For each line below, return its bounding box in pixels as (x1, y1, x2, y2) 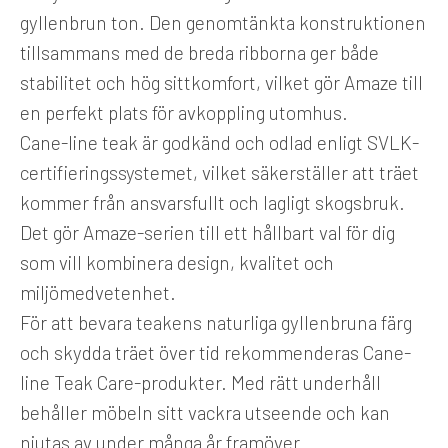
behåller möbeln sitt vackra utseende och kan (20, 400, 390, 424)
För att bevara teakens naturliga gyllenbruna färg (20, 310, 412, 334)
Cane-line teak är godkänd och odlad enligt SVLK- (20, 130, 419, 154)
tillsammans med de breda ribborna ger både (20, 40, 379, 64)
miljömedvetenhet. (20, 280, 176, 304)
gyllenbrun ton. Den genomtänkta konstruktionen (20, 10, 426, 34)
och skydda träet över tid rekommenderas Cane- (20, 340, 411, 364)
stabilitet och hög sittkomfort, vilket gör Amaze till (20, 70, 423, 94)
